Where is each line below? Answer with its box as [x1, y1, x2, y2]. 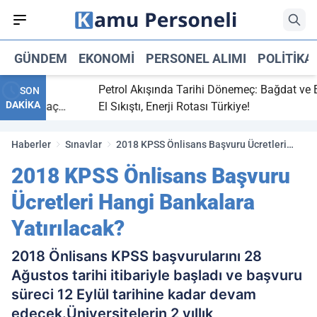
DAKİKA [6, 99, 40, 110]
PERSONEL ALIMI [146, 50, 246, 66]
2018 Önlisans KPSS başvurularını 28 [11, 248, 262, 265]
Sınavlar [65, 139, 102, 150]
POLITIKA [258, 50, 313, 66]
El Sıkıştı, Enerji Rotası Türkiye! [82, 100, 234, 113]
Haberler [11, 139, 51, 150]
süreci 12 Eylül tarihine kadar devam [11, 286, 256, 303]
